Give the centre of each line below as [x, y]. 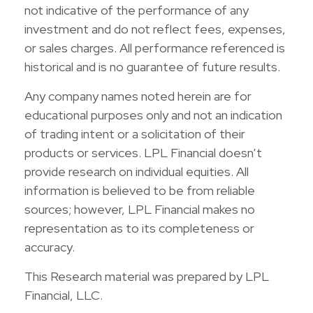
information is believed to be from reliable [140, 190]
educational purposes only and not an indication [153, 115]
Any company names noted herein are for [138, 96]
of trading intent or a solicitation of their [135, 133]
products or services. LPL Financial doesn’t [143, 152]
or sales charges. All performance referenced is [155, 48]
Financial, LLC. [64, 295]
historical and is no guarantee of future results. [152, 66]
